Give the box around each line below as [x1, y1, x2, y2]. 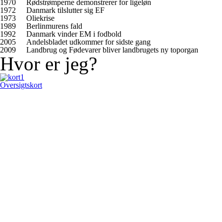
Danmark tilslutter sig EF [26, 6, 105, 14]
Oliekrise [26, 14, 55, 22]
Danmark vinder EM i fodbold [26, 30, 121, 38]
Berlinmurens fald [26, 22, 82, 30]
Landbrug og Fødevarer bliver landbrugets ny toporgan [26, 46, 198, 54]
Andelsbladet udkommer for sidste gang [26, 38, 151, 46]
